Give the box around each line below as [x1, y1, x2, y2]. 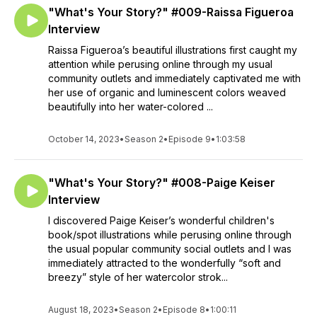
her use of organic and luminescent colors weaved [48, 86, 286, 98]
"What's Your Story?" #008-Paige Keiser [48, 175, 275, 190]
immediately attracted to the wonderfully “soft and [48, 257, 281, 269]
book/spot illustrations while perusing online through [48, 229, 292, 241]
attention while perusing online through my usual [48, 58, 272, 70]
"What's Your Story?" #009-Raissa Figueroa [48, 5, 294, 19]
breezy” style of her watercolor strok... [48, 271, 228, 283]
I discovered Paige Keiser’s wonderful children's [48, 214, 275, 226]
